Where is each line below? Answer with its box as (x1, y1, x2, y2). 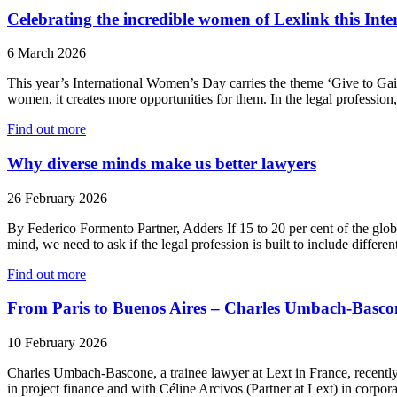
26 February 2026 (7, 190, 107, 206)
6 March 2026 (7, 45, 86, 61)
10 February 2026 (7, 335, 107, 351)
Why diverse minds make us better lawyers (7, 153, 316, 173)
